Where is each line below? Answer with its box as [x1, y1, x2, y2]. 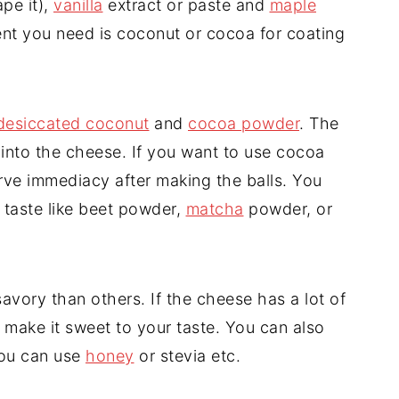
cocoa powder [188, 113, 299, 133]
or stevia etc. [134, 346, 240, 365]
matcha [185, 199, 244, 218]
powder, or [243, 199, 332, 218]
